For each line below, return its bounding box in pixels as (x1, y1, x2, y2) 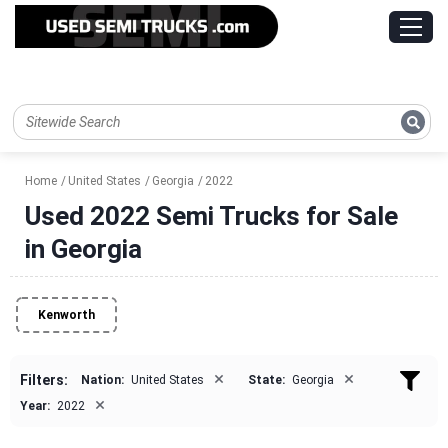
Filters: (20, 372, 68, 389)
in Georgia (25, 234, 142, 265)
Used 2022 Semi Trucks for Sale (25, 201, 398, 232)
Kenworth (38, 308, 95, 323)
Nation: (81, 373, 124, 388)
